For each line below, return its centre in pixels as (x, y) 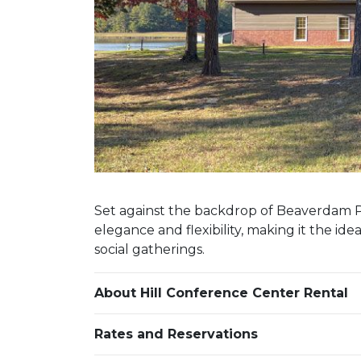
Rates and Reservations (176, 334)
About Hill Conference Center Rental (221, 293)
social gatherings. (149, 249)
